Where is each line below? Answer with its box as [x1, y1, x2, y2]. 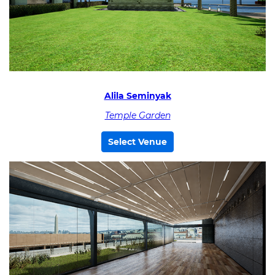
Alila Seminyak [104, 90, 171, 102]
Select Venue [108, 136, 167, 147]
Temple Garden [104, 109, 171, 121]
